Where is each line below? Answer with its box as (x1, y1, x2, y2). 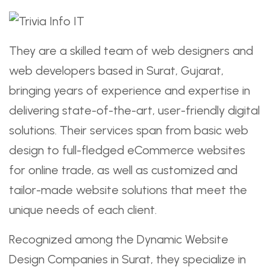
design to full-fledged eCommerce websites (9, 143, 245, 157)
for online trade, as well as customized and (9, 163, 237, 177)
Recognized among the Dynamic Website (9, 232, 228, 246)
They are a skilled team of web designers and (9, 43, 253, 58)
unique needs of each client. (9, 202, 157, 217)
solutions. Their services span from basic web (9, 123, 248, 137)
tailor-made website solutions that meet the (9, 183, 247, 197)
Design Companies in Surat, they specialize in (9, 252, 246, 266)
